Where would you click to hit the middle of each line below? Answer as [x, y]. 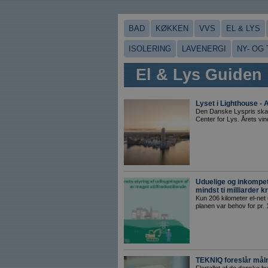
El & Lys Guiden [199, 75]
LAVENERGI [204, 49]
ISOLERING [150, 49]
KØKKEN [172, 28]
